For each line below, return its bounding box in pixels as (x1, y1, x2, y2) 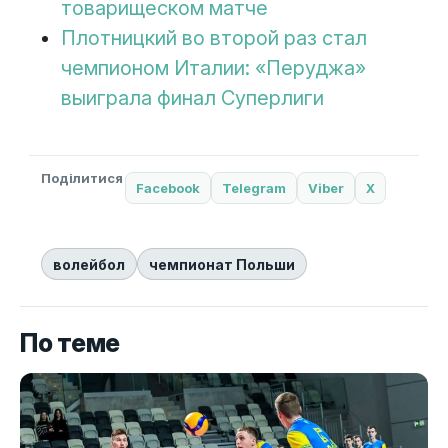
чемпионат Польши (148, 255, 295, 273)
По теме (20, 328, 120, 358)
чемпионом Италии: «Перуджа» (60, 56, 366, 80)
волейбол (52, 255, 125, 273)
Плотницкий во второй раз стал (60, 26, 367, 50)
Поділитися (40, 170, 123, 186)
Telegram (221, 179, 286, 196)
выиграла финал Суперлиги (60, 86, 324, 110)
